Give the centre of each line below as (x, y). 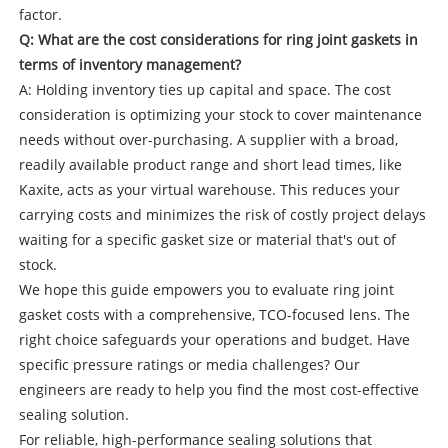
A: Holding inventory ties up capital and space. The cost (204, 89)
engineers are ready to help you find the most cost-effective (218, 389)
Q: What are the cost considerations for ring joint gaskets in (218, 39)
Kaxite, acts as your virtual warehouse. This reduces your (209, 189)
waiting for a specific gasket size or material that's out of (207, 239)
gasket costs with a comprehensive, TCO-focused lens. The (214, 314)
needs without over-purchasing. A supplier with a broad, (208, 139)
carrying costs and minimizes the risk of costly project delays (222, 214)
